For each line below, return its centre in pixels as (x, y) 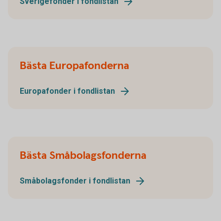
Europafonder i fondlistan (67, 91)
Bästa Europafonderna (74, 66)
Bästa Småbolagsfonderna (83, 156)
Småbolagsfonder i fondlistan (75, 181)
